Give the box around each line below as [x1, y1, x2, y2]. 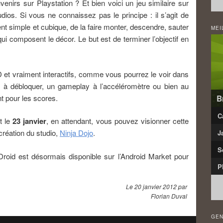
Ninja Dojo [60, 127, 93, 138]
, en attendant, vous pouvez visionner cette [46, 115, 189, 126]
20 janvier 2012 [134, 182, 177, 191]
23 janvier [12, 115, 47, 127]
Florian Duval [151, 191, 187, 200]
